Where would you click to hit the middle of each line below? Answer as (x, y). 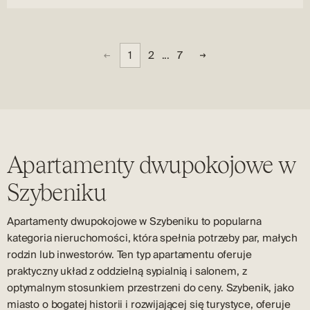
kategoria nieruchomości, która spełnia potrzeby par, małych (153, 238)
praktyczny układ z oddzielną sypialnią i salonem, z (127, 271)
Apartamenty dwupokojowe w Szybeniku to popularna (134, 221)
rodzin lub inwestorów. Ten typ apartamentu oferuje (129, 255)
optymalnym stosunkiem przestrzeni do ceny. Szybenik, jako (151, 288)
